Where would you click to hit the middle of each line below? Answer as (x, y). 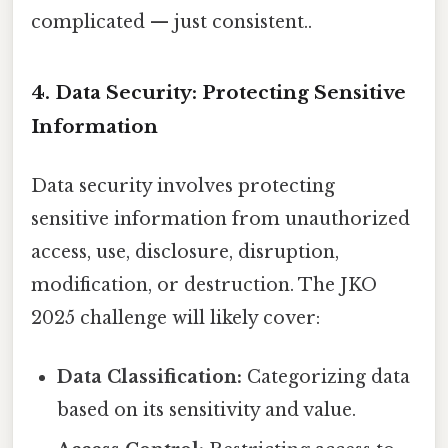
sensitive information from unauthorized (220, 219)
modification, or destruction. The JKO (204, 285)
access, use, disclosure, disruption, (185, 252)
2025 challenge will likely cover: (175, 318)
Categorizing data (326, 377)
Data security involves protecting (183, 186)
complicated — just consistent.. (171, 22)
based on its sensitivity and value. (207, 410)
